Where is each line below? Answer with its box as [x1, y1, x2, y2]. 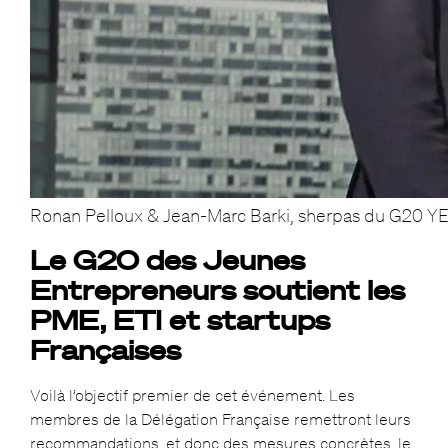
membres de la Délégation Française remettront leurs [29, 409, 411, 430]
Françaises [29, 333, 181, 367]
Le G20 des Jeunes [29, 243, 305, 277]
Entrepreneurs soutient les [29, 273, 405, 307]
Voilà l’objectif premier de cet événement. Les [29, 385, 355, 406]
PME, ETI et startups [29, 303, 330, 337]
